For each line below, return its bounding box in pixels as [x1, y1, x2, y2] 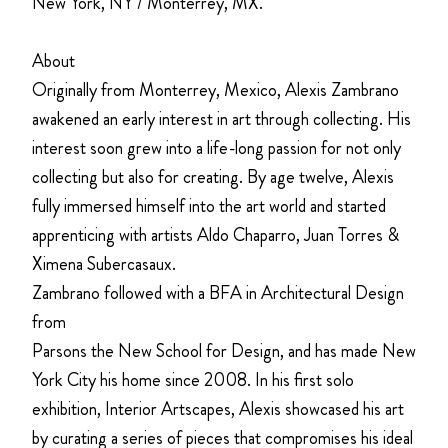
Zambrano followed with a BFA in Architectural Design [32, 279, 404, 306]
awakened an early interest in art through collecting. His [32, 105, 411, 132]
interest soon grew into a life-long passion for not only [32, 134, 401, 161]
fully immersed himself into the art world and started [32, 192, 386, 219]
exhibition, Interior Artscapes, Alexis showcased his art [32, 395, 404, 422]
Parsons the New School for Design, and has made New [32, 337, 416, 364]
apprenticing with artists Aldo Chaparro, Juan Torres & [32, 221, 399, 248]
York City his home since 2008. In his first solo [32, 366, 354, 393]
